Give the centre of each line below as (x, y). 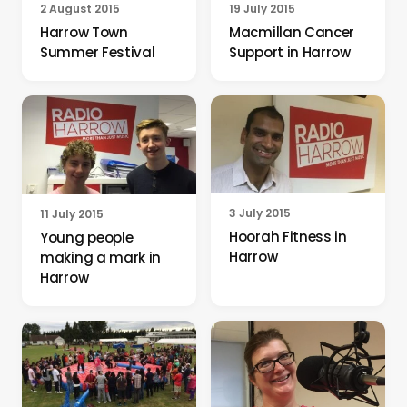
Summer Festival (98, 52)
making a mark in (101, 258)
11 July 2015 (72, 214)
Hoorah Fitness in (288, 236)
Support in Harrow (290, 52)
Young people (87, 238)
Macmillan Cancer (292, 32)
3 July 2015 (260, 213)
